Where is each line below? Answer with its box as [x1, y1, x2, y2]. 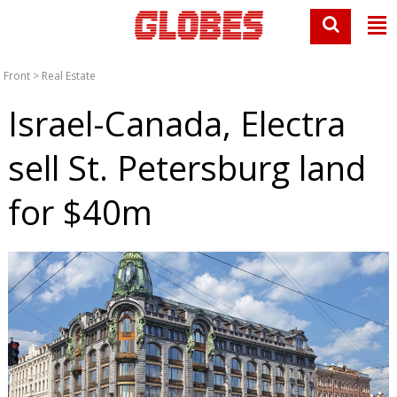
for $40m [7, 189, 152, 235]
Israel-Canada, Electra [7, 100, 346, 146]
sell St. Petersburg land [7, 144, 366, 191]
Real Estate [42, 68, 97, 83]
